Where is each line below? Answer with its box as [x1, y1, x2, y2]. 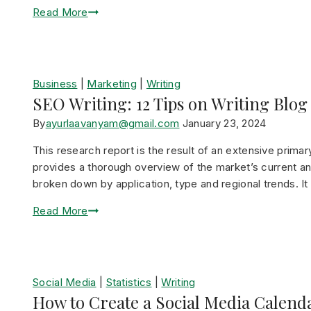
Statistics [106, 276, 152, 289]
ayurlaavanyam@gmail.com [45, 117, 180, 130]
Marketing [87, 77, 137, 90]
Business [33, 77, 78, 90]
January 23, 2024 [182, 117, 267, 130]
